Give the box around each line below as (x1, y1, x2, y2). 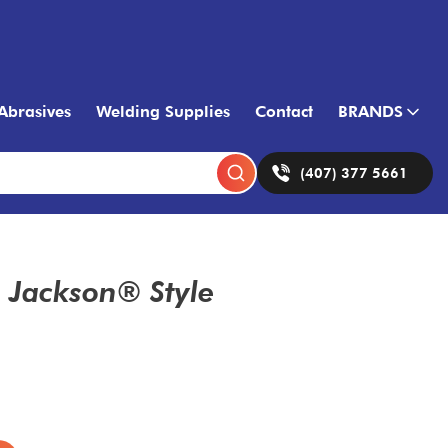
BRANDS (338, 102, 403, 121)
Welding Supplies (96, 102, 230, 121)
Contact (255, 102, 313, 121)
